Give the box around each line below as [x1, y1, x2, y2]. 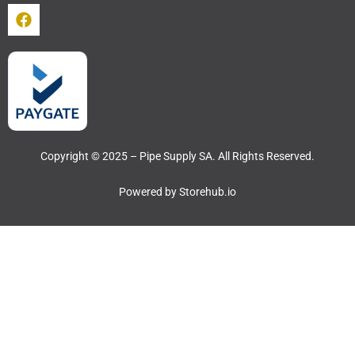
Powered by [119, 185, 179, 198]
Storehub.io [179, 185, 236, 198]
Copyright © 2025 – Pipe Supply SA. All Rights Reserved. [40, 149, 315, 162]
